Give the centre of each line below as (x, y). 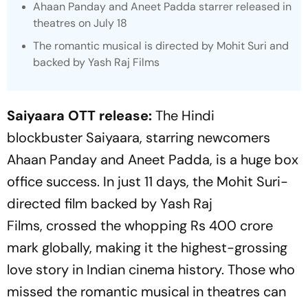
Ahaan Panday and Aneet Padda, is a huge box (153, 159)
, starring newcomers (205, 137)
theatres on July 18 (80, 23)
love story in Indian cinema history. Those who (151, 269)
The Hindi (183, 115)
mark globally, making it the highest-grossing (147, 247)
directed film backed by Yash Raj (110, 203)
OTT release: (108, 115)
